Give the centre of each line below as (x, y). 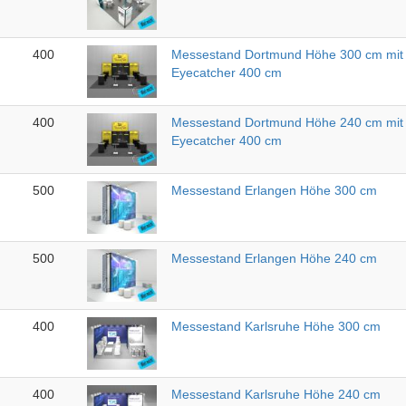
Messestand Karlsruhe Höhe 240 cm (276, 395)
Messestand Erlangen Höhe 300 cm (274, 191)
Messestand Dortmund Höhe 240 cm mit (287, 123)
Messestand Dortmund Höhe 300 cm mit (287, 55)
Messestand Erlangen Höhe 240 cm (274, 259)
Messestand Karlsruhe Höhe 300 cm (276, 327)
